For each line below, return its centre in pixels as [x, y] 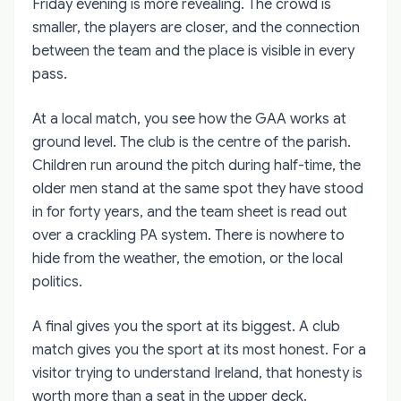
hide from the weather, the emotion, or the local [188, 258]
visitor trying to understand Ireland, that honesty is [197, 373]
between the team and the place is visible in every [193, 51]
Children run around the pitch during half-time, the [196, 165]
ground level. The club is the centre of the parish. [192, 142]
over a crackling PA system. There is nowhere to [188, 235]
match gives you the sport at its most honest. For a [199, 350]
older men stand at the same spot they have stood [198, 188]
